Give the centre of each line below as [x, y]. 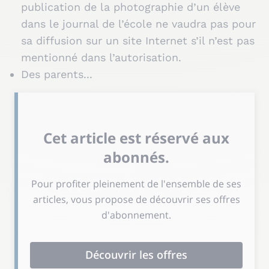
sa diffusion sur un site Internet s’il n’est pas [138, 40]
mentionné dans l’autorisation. [101, 57]
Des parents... [57, 74]
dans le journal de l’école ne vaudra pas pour [138, 23]
